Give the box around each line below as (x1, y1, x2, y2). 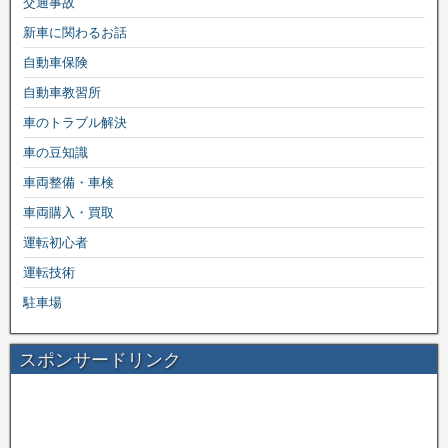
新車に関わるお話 (23, 25, 127, 40)
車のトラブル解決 (23, 115, 127, 130)
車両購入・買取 (23, 205, 114, 220)
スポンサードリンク (19, 349, 181, 370)
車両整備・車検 (23, 175, 114, 190)
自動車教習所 (23, 85, 101, 100)
